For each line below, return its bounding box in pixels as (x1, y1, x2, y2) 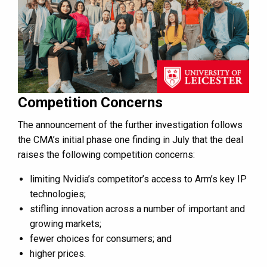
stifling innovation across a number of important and (30, 203, 245, 215)
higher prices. (30, 248, 86, 260)
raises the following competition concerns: (18, 149, 195, 161)
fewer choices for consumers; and (30, 233, 172, 245)
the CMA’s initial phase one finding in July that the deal (18, 134, 243, 146)
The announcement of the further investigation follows (18, 119, 243, 131)
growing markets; (30, 218, 101, 230)
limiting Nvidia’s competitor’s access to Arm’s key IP (30, 173, 247, 185)
